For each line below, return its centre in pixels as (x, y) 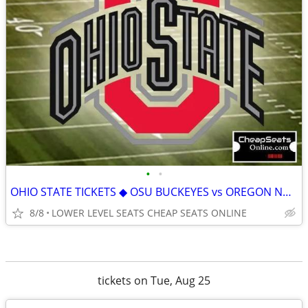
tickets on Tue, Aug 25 (154, 280)
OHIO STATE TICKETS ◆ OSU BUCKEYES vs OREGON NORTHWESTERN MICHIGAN (287, 192)
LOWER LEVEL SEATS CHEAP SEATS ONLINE (149, 213)
